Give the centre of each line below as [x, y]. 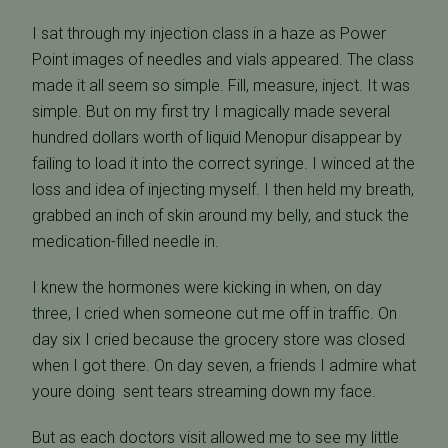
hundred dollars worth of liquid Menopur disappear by [217, 137]
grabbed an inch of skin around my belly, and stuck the [220, 215]
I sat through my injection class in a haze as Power [209, 33]
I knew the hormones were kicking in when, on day [207, 287]
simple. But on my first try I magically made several [211, 111]
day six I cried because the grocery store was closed [218, 339]
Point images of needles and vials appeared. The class [223, 59]
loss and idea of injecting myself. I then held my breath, [223, 189]
